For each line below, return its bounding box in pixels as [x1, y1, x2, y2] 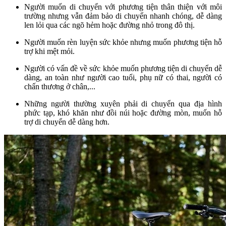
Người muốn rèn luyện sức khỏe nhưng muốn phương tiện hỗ [24, 37, 222, 46]
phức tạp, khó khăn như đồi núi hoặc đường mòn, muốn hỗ [24, 108, 222, 117]
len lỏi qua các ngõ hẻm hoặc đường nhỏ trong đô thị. [24, 20, 195, 29]
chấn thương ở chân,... [24, 82, 95, 91]
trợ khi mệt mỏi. [24, 46, 75, 55]
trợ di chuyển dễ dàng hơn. [24, 117, 109, 126]
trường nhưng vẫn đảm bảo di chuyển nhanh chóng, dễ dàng [24, 11, 222, 20]
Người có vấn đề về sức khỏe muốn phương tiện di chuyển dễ [24, 64, 222, 73]
